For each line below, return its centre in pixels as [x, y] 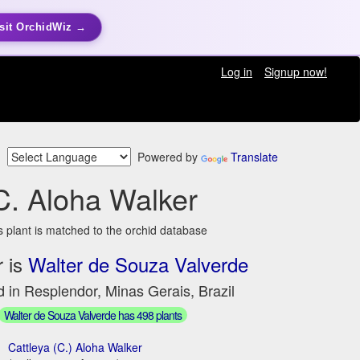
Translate [254, 157]
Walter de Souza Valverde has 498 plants [92, 315]
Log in [236, 72]
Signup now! [295, 72]
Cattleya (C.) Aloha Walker [76, 347]
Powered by [166, 157]
